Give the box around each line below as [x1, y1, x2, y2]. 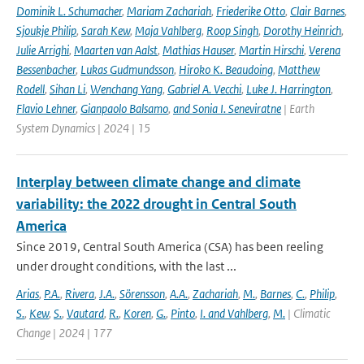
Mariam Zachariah [127, 3, 211, 19]
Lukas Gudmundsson [80, 62, 174, 77]
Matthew [278, 62, 320, 77]
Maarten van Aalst [74, 42, 158, 58]
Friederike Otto [216, 3, 285, 19]
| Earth [281, 101, 314, 116]
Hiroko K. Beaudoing [179, 62, 273, 77]
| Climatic [285, 305, 330, 321]
